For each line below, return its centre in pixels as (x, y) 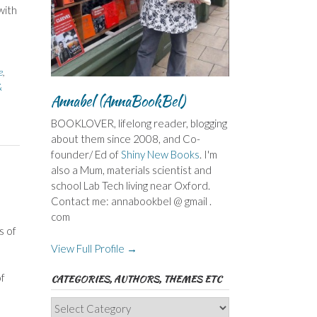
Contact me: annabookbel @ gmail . (131, 201)
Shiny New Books (160, 155)
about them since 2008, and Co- (125, 139)
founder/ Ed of (86, 155)
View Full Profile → (94, 248)
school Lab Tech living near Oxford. (130, 186)
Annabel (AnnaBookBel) (118, 101)
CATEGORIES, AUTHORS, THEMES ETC (136, 279)
